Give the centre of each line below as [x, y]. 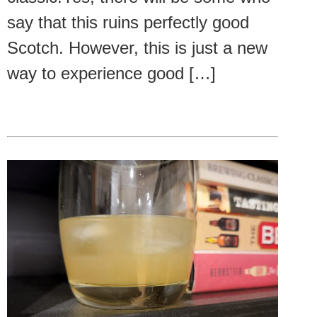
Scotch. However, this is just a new [137, 47]
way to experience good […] [111, 73]
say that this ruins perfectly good [128, 22]
